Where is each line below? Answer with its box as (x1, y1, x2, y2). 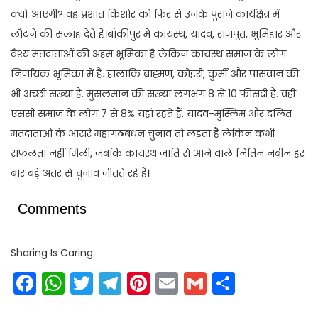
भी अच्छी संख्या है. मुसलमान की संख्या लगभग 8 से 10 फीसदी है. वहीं (11, 87, 296, 102)
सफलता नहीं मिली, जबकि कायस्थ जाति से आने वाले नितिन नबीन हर (11, 146, 305, 161)
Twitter (93, 267, 168, 300)
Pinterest (150, 267, 246, 300)
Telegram (121, 267, 226, 300)
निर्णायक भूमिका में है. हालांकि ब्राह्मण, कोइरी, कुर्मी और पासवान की (11, 67, 299, 82)
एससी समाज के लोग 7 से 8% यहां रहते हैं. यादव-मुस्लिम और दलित (11, 106, 292, 121)
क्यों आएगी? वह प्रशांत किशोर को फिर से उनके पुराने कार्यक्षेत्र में (11, 7, 280, 22)
